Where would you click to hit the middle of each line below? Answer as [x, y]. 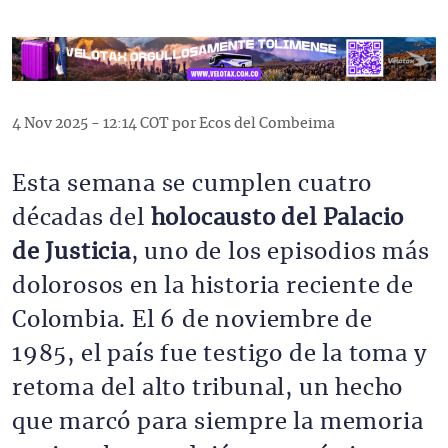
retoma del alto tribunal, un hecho [208, 388]
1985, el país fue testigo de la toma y [220, 354]
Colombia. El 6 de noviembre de [192, 320]
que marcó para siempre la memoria [218, 422]
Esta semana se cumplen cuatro [192, 184]
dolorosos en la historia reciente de [213, 286]
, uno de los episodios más [280, 252]
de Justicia [71, 252]
